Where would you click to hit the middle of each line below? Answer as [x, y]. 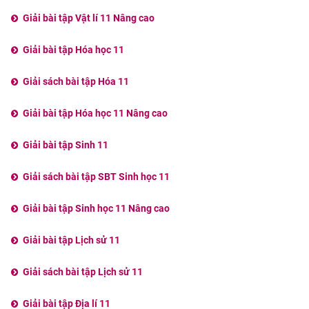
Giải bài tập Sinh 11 [65, 145]
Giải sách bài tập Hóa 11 [76, 82]
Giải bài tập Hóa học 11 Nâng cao [95, 113]
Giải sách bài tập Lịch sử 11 [82, 272]
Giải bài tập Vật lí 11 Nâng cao [88, 18]
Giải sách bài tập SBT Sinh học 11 [96, 177]
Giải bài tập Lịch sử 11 [71, 240]
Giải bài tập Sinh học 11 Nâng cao [96, 209]
